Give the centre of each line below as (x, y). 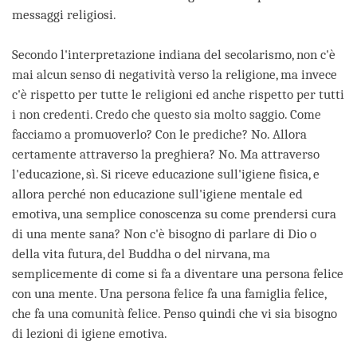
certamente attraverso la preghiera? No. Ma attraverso (166, 155)
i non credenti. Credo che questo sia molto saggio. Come (167, 115)
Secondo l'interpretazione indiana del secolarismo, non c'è (174, 55)
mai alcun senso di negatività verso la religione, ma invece (175, 75)
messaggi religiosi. (64, 15)
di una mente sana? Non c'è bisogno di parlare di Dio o (164, 234)
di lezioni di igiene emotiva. (90, 334)
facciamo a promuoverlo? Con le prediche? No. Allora (159, 135)
